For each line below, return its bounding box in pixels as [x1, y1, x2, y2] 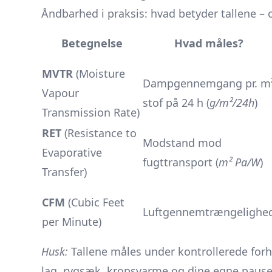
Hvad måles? [174, 36, 243, 50]
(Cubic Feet [65, 195, 124, 209]
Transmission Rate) [42, 105, 140, 120]
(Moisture [73, 66, 125, 81]
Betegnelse [61, 36, 123, 50]
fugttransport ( [143, 155, 219, 169]
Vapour [42, 86, 79, 100]
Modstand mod [143, 135, 222, 150]
